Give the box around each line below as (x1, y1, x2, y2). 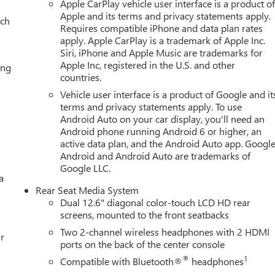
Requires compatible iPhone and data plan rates (60, 21, 263, 34)
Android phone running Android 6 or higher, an (60, 124, 262, 137)
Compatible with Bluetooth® (60, 254, 183, 268)
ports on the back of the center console (60, 237, 225, 250)
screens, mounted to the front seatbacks (60, 207, 230, 221)
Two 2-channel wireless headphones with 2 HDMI (60, 225, 270, 238)
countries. (60, 70, 102, 83)
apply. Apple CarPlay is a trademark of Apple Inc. (60, 33, 266, 47)
